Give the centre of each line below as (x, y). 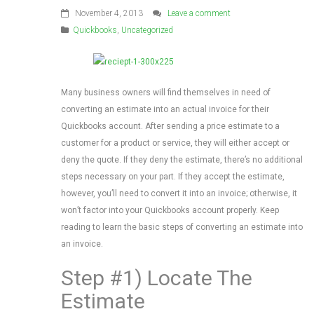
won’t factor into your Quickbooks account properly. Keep (170, 210)
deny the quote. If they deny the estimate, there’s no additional (182, 160)
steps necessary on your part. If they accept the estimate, (173, 177)
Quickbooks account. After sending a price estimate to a (170, 126)
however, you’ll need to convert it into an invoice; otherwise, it (179, 193)
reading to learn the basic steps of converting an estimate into (182, 227)
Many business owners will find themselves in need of (166, 93)
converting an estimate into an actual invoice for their (165, 109)
